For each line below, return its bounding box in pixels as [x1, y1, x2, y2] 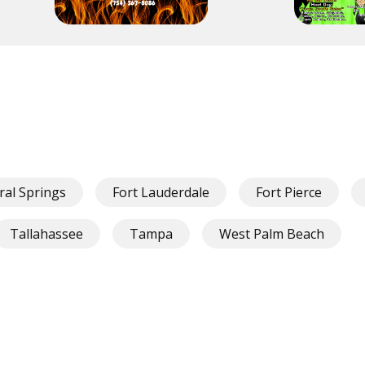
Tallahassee [10, 225, 83, 243]
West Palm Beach [219, 225, 324, 243]
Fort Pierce [256, 183, 322, 201]
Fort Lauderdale [112, 183, 209, 201]
